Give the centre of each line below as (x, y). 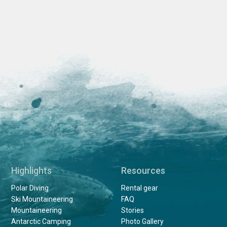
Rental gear (139, 188)
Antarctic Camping (41, 221)
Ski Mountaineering (42, 199)
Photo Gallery (142, 221)
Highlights (32, 170)
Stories (132, 210)
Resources (143, 170)
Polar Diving (30, 188)
